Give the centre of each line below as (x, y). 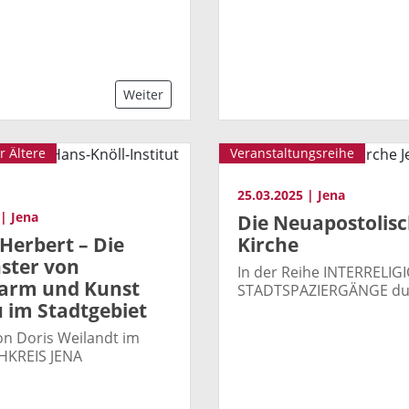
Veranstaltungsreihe (292, 153)
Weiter (143, 95)
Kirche (268, 244)
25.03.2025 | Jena (291, 195)
